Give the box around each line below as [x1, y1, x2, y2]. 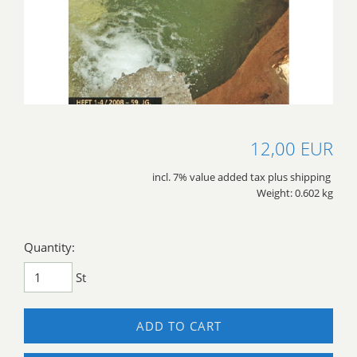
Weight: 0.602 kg [257, 186, 333, 201]
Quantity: [24, 239, 75, 256]
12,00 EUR [250, 136, 333, 161]
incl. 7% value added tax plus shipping [152, 171, 333, 185]
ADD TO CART [135, 318, 222, 335]
